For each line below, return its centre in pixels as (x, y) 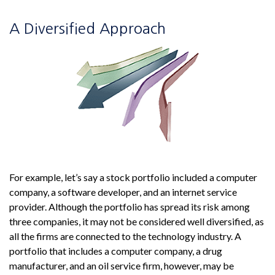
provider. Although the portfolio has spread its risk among (130, 207)
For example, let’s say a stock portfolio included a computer (133, 177)
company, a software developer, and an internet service (123, 192)
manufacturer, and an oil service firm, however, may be (122, 265)
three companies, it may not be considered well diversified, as (137, 221)
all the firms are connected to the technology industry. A (125, 236)
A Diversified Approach (87, 28)
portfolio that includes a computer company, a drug (116, 251)
